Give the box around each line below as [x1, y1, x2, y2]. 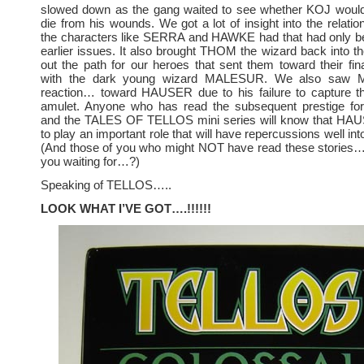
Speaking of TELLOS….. [41, 178, 171, 192]
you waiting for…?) [41, 154, 140, 168]
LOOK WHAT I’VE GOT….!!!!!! [41, 201, 211, 215]
